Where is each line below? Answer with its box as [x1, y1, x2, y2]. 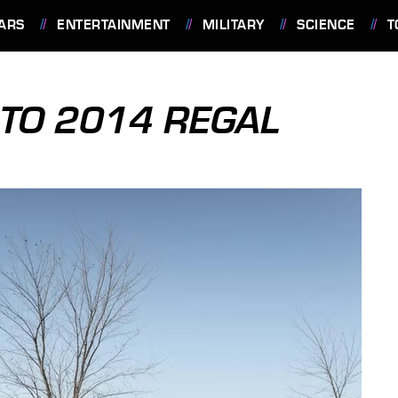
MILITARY [202, 17, 265, 33]
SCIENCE [297, 17, 355, 33]
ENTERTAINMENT [57, 17, 171, 33]
